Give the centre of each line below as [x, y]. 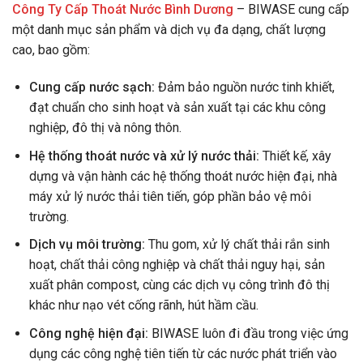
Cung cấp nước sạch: [92, 87]
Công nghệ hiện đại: [88, 333]
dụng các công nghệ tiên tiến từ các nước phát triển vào [183, 353]
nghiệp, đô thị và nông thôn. [105, 127]
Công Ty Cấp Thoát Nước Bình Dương [123, 10]
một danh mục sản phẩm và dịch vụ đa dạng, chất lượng [169, 30]
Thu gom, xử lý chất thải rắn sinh [237, 245]
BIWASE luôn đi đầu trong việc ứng [248, 333]
